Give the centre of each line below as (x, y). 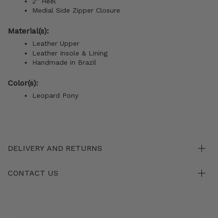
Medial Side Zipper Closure (76, 10)
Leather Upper (57, 44)
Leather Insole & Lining (70, 53)
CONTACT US (33, 173)
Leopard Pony (55, 96)
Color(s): (24, 83)
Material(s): (29, 31)
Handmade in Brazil (64, 63)
